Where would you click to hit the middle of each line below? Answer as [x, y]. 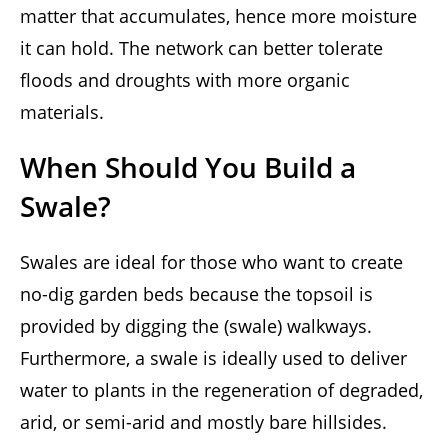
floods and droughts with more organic [185, 80]
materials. [62, 112]
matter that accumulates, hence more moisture [218, 16]
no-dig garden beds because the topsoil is [196, 294]
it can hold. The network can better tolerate [201, 48]
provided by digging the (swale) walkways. [196, 326]
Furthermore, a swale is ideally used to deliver [213, 358]
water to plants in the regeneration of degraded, [221, 390]
